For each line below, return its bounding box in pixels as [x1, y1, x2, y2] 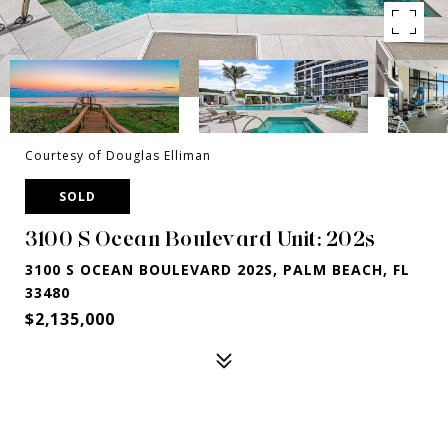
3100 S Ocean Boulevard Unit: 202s [25, 226, 376, 251]
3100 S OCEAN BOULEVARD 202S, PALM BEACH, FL [25, 260, 410, 279]
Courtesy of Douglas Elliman [25, 147, 211, 164]
